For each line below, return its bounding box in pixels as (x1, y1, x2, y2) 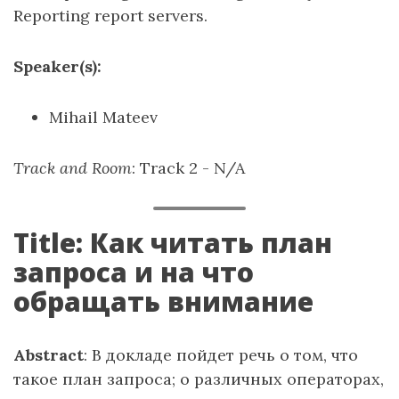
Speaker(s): (13, 56, 102, 77)
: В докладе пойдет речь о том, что (84, 345, 358, 365)
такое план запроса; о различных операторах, (13, 369, 384, 389)
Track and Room (13, 158, 132, 178)
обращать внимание (13, 283, 313, 320)
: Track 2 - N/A (132, 158, 245, 178)
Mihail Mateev (49, 107, 158, 127)
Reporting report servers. (13, 5, 208, 26)
